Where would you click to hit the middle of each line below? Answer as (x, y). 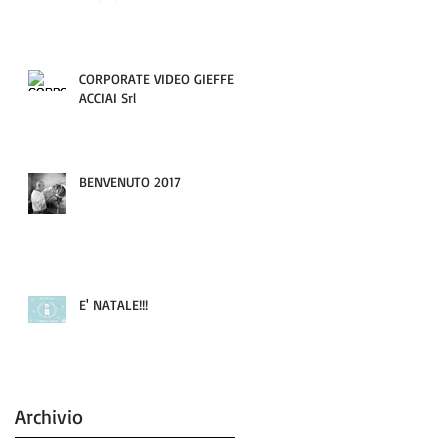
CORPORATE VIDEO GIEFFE (156, 78)
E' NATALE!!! (113, 304)
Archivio (49, 416)
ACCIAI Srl (107, 97)
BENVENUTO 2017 (130, 181)
